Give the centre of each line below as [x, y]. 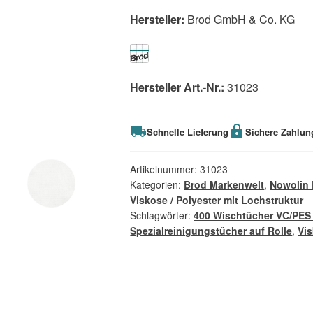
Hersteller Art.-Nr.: [179, 87]
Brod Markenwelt [224, 185]
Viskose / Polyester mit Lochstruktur [217, 200]
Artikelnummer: [165, 169]
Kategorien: [157, 185]
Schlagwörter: [162, 216]
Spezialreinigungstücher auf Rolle [211, 231]
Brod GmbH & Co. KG [240, 20]
